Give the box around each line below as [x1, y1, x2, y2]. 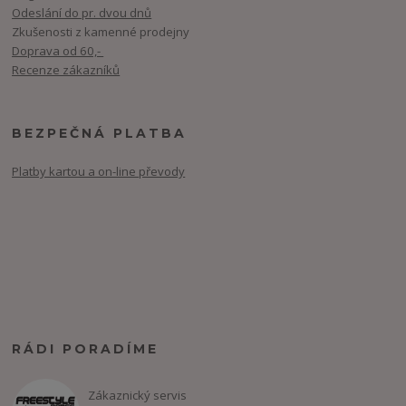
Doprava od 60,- [12, 42, 104, 59]
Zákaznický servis [87, 386, 187, 403]
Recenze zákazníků [12, 61, 121, 78]
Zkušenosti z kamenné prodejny [12, 23, 190, 40]
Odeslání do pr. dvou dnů [12, 4, 152, 21]
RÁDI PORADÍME [12, 341, 159, 358]
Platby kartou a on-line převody [12, 163, 186, 180]
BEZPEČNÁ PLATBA [12, 124, 188, 141]
